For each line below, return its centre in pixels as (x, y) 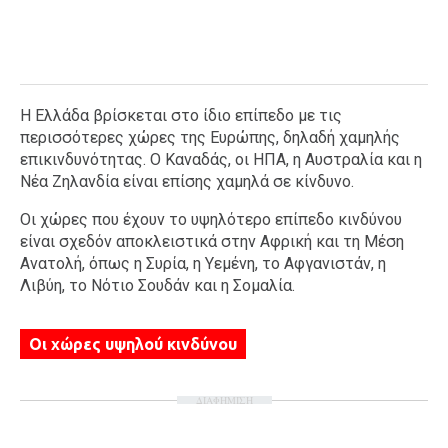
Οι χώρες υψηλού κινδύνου (132, 344)
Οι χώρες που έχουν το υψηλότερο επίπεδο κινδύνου (211, 219)
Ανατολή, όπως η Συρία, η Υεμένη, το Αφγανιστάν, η (203, 263)
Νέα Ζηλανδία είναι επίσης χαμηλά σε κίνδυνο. (187, 181)
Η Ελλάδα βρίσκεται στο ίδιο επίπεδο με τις (181, 115)
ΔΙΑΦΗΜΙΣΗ (224, 400)
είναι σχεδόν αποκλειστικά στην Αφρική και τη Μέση (212, 241)
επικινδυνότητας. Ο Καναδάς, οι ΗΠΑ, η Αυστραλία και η (221, 159)
